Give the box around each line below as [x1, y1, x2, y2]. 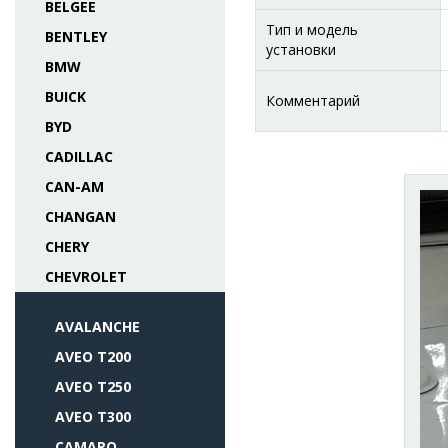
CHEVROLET [45, 267, 127, 286]
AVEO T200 [55, 347, 131, 366]
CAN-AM [45, 177, 104, 196]
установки [266, 40, 336, 59]
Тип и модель [266, 20, 358, 39]
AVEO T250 [55, 377, 131, 396]
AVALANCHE [55, 317, 140, 336]
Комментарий [266, 91, 360, 110]
